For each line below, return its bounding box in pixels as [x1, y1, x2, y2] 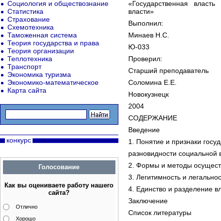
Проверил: [128, 55, 162, 63]
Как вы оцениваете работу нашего [4, 182, 114, 189]
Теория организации [7, 47, 74, 55]
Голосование [38, 163, 80, 171]
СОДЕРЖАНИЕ [128, 114, 177, 122]
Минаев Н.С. [128, 31, 169, 39]
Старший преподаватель [128, 67, 209, 74]
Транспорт [7, 63, 41, 71]
